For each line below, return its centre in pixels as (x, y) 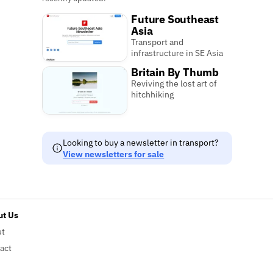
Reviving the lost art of (174, 83)
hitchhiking (153, 94)
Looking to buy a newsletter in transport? (141, 142)
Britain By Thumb (175, 72)
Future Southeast (175, 19)
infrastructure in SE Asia (177, 53)
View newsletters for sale (114, 154)
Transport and (158, 42)
